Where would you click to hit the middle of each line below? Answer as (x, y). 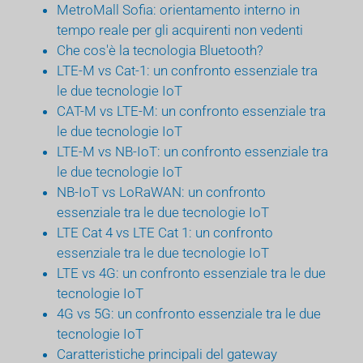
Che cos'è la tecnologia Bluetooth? (160, 50)
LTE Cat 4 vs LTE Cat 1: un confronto (165, 232)
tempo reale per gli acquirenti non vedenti (180, 30)
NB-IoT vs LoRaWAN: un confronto (161, 192)
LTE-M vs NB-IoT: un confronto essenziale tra (192, 151)
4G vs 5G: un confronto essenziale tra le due (189, 313)
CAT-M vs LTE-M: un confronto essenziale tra (191, 111)
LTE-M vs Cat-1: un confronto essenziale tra (187, 70)
